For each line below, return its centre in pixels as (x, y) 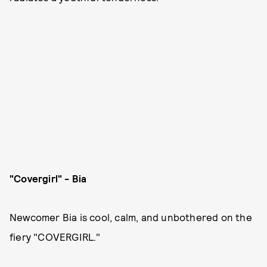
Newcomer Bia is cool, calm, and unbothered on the (131, 217)
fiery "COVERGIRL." (55, 237)
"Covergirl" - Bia (48, 178)
